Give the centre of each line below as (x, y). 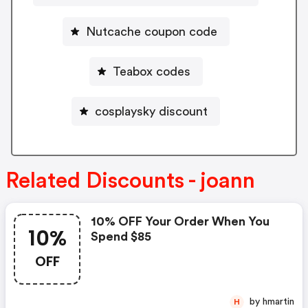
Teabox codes (151, 71)
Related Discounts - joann (130, 181)
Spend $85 (121, 237)
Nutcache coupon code (151, 31)
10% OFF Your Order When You (180, 222)
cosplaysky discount (151, 111)
